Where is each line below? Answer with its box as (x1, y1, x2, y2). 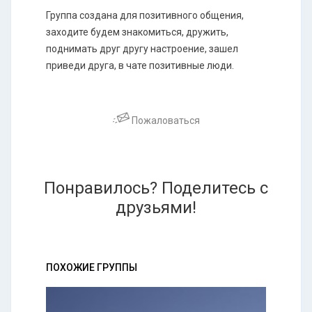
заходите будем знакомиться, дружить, (46, 26, 228, 38)
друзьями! (116, 197, 196, 217)
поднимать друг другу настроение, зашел (46, 42, 238, 54)
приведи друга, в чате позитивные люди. (46, 59, 234, 71)
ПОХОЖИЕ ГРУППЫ (46, 261, 137, 273)
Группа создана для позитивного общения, (46, 9, 244, 21)
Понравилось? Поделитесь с (44, 178, 268, 198)
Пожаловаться (129, 114, 200, 126)
